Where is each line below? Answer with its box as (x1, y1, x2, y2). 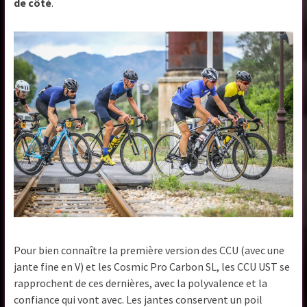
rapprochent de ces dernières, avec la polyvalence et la (14, 276, 268, 291)
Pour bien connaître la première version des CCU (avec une (14, 243, 285, 258)
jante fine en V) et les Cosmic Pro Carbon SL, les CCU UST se (14, 260, 291, 274)
